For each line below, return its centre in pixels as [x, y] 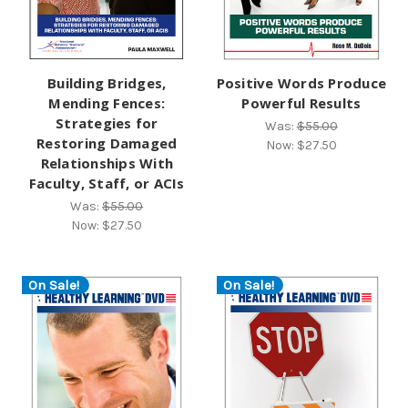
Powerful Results [301, 103]
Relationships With [107, 163]
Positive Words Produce [301, 83]
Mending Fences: [107, 103]
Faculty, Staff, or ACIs [107, 184]
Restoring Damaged [107, 143]
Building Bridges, [107, 83]
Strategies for [107, 123]
